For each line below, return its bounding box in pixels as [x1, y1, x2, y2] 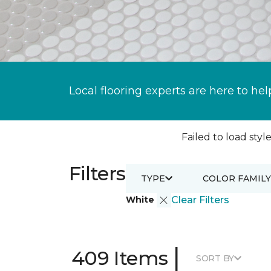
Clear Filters [171, 194, 229, 206]
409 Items [71, 246, 168, 270]
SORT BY [195, 252, 235, 264]
